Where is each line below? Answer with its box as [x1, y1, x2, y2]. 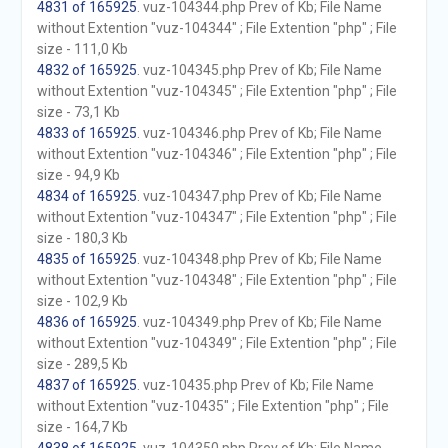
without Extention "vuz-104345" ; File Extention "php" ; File [36, 83, 397, 99]
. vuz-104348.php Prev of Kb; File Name [136, 251, 382, 267]
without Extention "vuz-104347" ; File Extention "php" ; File [36, 209, 397, 225]
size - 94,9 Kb [36, 167, 120, 183]
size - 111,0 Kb [36, 41, 128, 57]
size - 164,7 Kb [36, 419, 128, 435]
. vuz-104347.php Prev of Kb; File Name [136, 188, 382, 204]
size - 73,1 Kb [36, 104, 120, 120]
